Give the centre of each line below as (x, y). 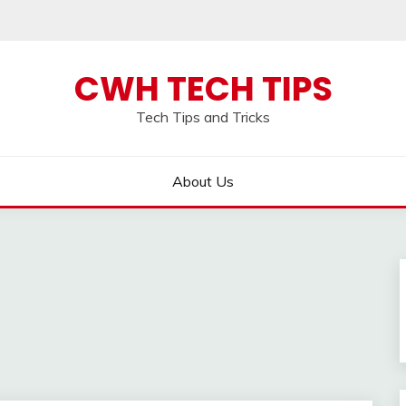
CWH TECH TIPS (203, 89)
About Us (203, 181)
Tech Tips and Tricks (203, 117)
